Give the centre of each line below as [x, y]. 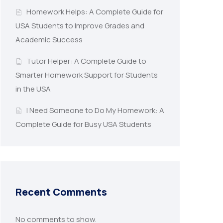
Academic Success [49, 40]
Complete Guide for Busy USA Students [83, 124]
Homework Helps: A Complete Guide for [95, 12]
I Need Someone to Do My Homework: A [95, 111]
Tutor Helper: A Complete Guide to [86, 61]
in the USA [33, 89]
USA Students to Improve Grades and [80, 26]
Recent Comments [61, 192]
